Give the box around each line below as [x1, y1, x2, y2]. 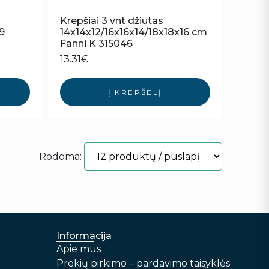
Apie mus [56, 243, 101, 255]
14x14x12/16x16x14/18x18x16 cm [60, 26, 208, 38]
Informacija [56, 230, 112, 242]
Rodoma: [38, 151, 82, 163]
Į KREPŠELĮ [107, 88, 163, 97]
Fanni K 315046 [60, 38, 133, 50]
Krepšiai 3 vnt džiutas [60, 15, 164, 27]
